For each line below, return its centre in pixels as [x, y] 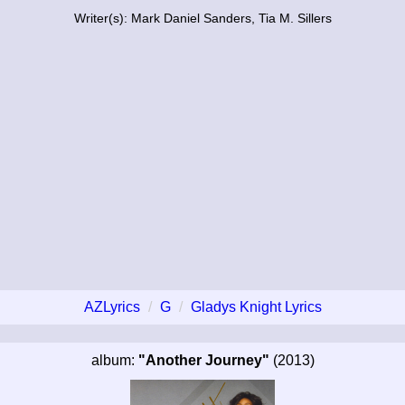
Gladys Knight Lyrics [256, 306]
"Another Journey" [203, 360]
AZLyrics [112, 306]
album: [114, 360]
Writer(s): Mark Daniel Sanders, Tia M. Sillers [202, 18]
